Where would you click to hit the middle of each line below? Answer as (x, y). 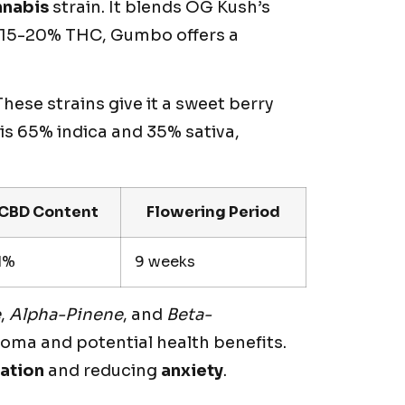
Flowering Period (213, 212)
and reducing (103, 371)
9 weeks (165, 262)
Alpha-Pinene (66, 315)
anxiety (192, 371)
